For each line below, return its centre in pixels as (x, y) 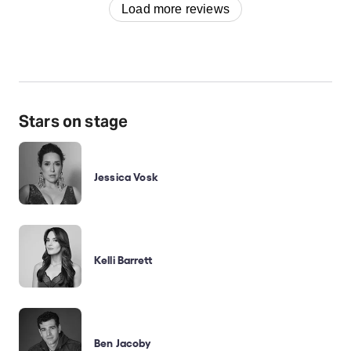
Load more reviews (175, 9)
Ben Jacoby (123, 342)
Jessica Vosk (126, 176)
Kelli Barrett (123, 259)
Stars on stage (74, 121)
